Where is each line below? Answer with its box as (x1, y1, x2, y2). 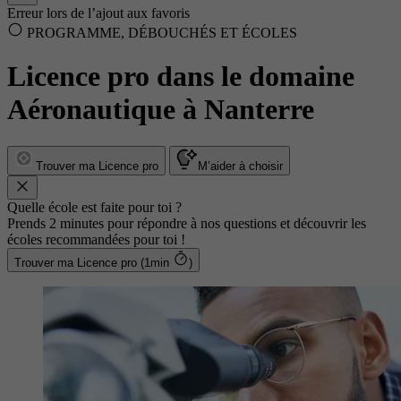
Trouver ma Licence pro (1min (141, 255, 173, 269)
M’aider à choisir (198, 158, 283, 173)
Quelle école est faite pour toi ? (7, 199, 182, 215)
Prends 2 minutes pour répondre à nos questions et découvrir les (7, 215, 366, 231)
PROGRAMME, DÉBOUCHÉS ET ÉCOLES (23, 25, 297, 40)
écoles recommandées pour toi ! (7, 231, 185, 247)
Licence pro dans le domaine (7, 60, 354, 93)
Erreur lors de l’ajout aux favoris (7, 5, 190, 21)
